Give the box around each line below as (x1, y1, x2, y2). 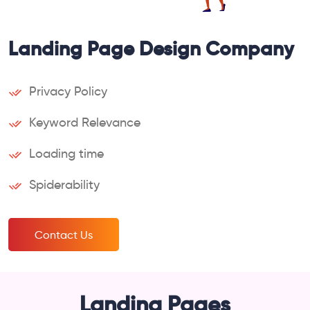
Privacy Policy (29, 83, 107, 99)
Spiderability (29, 176, 100, 192)
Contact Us (35, 228, 93, 241)
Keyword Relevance (29, 114, 140, 130)
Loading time (29, 145, 104, 161)
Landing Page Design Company (8, 36, 294, 61)
